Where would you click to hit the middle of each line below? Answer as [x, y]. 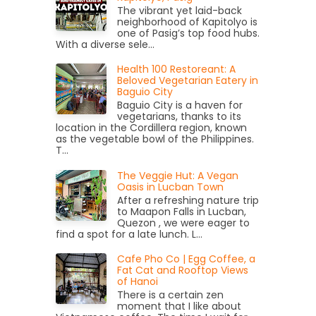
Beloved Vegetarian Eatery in [188, 81]
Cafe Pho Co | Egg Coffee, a [186, 259]
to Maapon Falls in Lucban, [182, 211]
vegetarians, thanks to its [179, 117]
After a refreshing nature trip [188, 200]
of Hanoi [138, 282]
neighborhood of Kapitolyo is [187, 22]
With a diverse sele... [105, 44]
